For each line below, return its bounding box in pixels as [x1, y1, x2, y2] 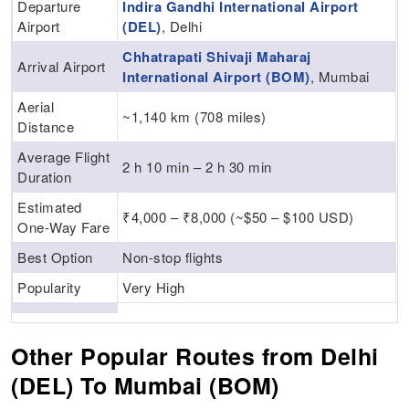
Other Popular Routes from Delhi [11, 340, 379, 373]
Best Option [17, 247, 93, 267]
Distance [17, 117, 75, 137]
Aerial [17, 97, 55, 117]
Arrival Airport [17, 57, 106, 77]
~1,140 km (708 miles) [122, 107, 267, 127]
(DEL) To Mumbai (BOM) [11, 369, 279, 403]
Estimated [17, 197, 82, 217]
